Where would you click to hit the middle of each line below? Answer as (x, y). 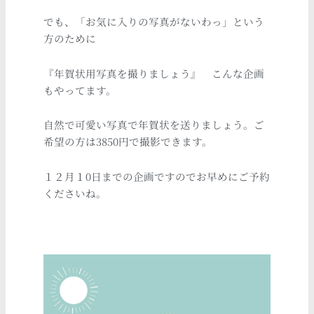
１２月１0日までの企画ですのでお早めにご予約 (157, 176)
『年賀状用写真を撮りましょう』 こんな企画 (154, 73)
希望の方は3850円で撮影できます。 (128, 142)
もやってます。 (80, 90)
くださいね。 (75, 193)
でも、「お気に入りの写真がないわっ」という (154, 22)
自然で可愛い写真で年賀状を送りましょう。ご (154, 125)
